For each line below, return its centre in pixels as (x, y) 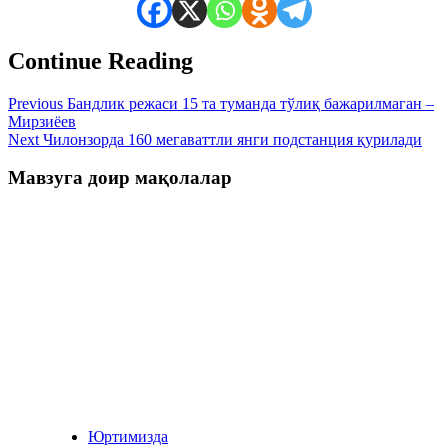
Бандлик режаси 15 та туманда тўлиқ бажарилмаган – (248, 103)
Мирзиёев (42, 121)
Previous (35, 103)
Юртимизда (128, 437)
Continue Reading (100, 60)
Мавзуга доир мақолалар (120, 178)
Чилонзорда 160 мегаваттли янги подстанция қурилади (230, 139)
